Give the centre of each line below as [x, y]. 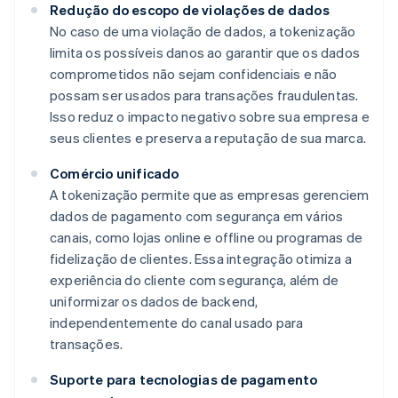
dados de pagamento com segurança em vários [197, 216]
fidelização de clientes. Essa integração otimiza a [201, 259]
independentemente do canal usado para [177, 323]
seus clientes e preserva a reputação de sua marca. [208, 138]
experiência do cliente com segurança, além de [195, 280]
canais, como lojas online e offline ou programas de [207, 238]
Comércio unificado [115, 174]
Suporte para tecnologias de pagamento [184, 380]
